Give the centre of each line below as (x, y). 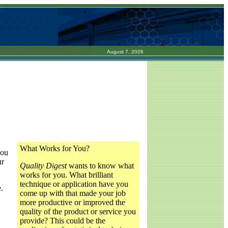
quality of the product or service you (78, 211)
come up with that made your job (73, 193)
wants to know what (100, 165)
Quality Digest (43, 165)
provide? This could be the (63, 220)
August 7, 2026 (125, 52)
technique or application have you (74, 184)
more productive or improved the (73, 202)
